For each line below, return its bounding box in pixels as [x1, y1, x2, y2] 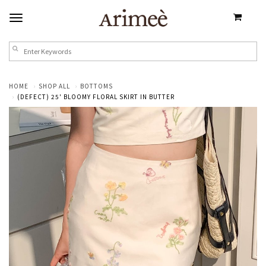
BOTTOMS [80, 81, 113, 90]
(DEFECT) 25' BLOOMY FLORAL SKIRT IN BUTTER [17, 92, 175, 101]
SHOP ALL [39, 81, 70, 90]
